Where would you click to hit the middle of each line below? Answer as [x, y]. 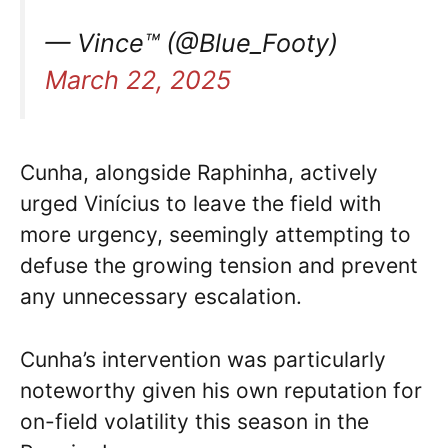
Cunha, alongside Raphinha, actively [199, 173]
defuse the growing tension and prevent [219, 266]
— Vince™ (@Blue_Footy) [191, 43]
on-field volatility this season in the [194, 421]
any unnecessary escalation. [161, 297]
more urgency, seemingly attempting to [215, 235]
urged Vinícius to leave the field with [200, 204]
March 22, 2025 [138, 80]
